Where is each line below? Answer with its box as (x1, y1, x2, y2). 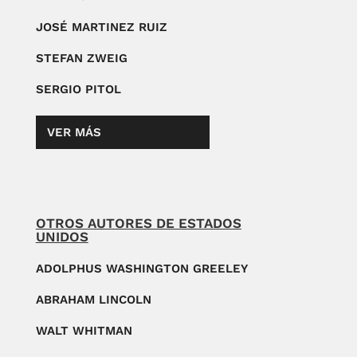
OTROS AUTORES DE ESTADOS (35, 215, 241, 232)
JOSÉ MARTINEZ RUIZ (35, 20, 167, 35)
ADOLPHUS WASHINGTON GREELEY (35, 261, 248, 277)
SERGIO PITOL (35, 82, 121, 97)
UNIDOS (35, 229, 88, 245)
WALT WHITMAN (35, 324, 132, 339)
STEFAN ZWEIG (35, 51, 127, 66)
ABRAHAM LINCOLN (35, 292, 151, 308)
